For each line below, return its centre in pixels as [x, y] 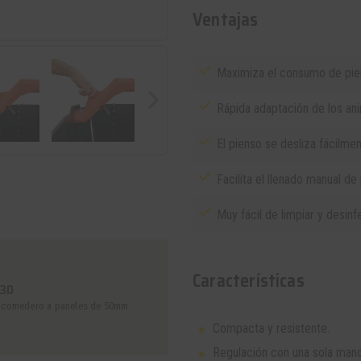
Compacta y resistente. [271, 328]
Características [249, 281]
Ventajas [226, 20]
